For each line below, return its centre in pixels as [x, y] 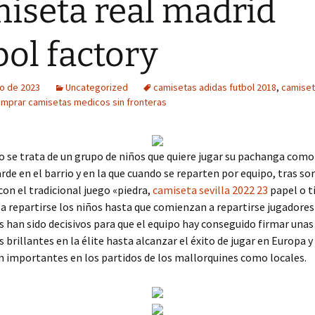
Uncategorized [97, 87]
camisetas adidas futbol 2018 [215, 87]
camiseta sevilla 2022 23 [210, 190]
